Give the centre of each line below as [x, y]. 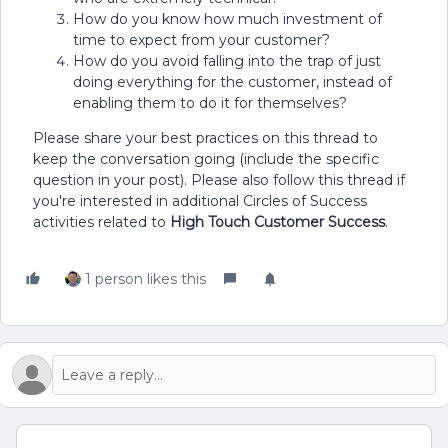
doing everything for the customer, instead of [232, 82]
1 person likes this [145, 279]
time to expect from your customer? [201, 40]
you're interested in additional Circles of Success [200, 201]
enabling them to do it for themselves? [210, 103]
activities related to [101, 222]
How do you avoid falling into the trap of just [227, 61]
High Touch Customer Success [277, 222]
